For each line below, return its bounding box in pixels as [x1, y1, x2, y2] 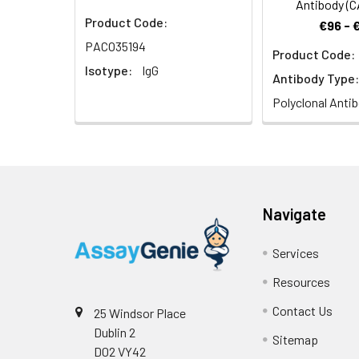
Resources [272, 274, 331, 290]
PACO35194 [85, 38, 146, 54]
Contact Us [272, 303, 333, 319]
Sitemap [272, 332, 319, 348]
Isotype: [85, 63, 132, 79]
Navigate [263, 204, 327, 224]
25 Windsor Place [94, 305, 186, 321]
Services [272, 245, 320, 261]
